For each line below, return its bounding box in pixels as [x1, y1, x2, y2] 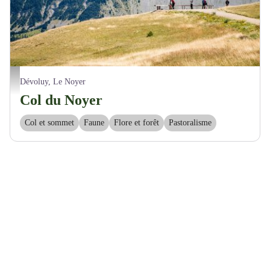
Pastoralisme [169, 118, 212, 127]
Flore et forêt [114, 118, 159, 127]
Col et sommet [25, 118, 74, 127]
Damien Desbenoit [15, 74, 68, 83]
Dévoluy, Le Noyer [20, 77, 86, 86]
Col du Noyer [20, 92, 102, 108]
